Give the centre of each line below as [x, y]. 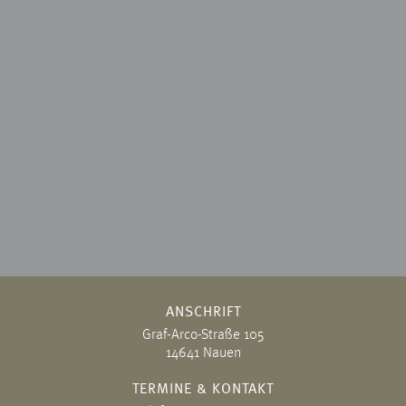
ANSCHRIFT [203, 313]
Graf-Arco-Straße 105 [203, 335]
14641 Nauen [203, 353]
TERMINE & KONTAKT [203, 390]
